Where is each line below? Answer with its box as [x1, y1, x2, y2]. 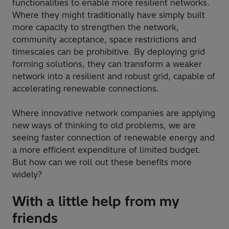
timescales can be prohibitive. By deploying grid [12, 47, 205, 57]
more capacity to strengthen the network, [12, 22, 179, 33]
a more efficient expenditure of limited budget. [12, 145, 201, 155]
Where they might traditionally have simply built [12, 10, 205, 20]
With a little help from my [12, 193, 179, 210]
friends [12, 210, 58, 227]
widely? [12, 169, 42, 180]
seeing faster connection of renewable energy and [12, 132, 215, 143]
